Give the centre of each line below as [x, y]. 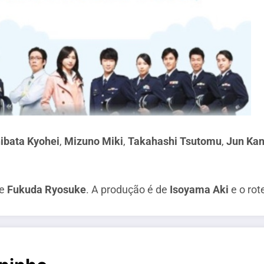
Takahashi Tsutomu [174, 141]
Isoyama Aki [198, 189]
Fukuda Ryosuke [45, 189]
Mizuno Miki [94, 141]
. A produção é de [127, 189]
